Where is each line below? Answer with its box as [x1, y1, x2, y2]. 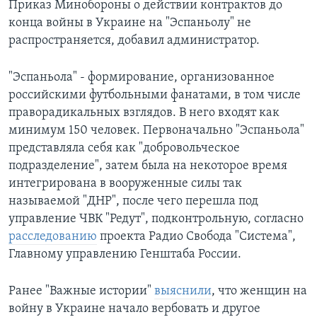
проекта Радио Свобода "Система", [97, 230, 296, 244]
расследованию [8, 230, 97, 244]
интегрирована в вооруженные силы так [8, 177, 242, 191]
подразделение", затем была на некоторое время [8, 159, 287, 173]
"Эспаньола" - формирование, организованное [8, 71, 275, 85]
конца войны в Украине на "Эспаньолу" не [8, 16, 251, 30]
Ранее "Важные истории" [8, 284, 154, 299]
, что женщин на [212, 284, 307, 299]
